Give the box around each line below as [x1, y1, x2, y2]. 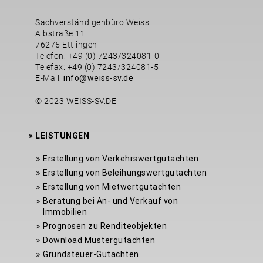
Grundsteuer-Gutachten [43, 249, 139, 259]
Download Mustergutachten [43, 235, 155, 245]
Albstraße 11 [35, 28, 85, 38]
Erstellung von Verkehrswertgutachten [43, 153, 198, 163]
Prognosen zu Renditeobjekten [43, 221, 167, 231]
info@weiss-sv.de [63, 73, 133, 83]
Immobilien [43, 207, 87, 217]
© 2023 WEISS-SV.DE [35, 96, 116, 106]
